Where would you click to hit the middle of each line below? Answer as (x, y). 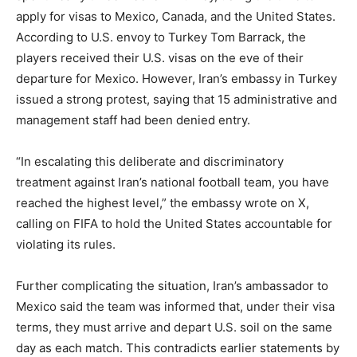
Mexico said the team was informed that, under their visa (175, 306)
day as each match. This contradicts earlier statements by (178, 347)
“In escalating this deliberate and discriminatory (150, 161)
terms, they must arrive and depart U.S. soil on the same (174, 327)
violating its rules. (66, 244)
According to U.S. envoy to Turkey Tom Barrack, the (161, 37)
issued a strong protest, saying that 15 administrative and (177, 99)
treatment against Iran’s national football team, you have (173, 182)
